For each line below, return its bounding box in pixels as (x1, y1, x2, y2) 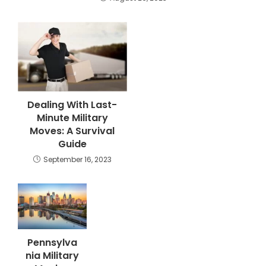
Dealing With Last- (27, 97, 118, 112)
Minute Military (36, 110, 108, 125)
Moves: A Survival (30, 123, 115, 138)
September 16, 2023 (43, 154, 112, 164)
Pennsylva (27, 235, 77, 249)
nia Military (25, 248, 79, 262)
